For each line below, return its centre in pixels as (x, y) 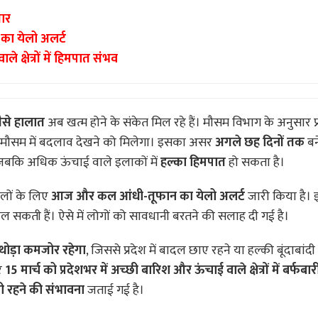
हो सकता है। (255, 163)
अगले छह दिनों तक (260, 143)
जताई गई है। (114, 291)
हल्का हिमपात (193, 163)
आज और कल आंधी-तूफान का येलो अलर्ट (148, 197)
